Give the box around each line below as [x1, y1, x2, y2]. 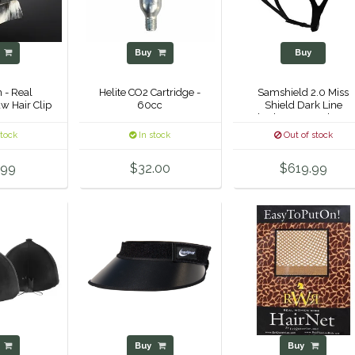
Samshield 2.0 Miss [258, 86, 349, 98]
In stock [136, 129, 171, 140]
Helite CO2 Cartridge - [99, 86, 201, 98]
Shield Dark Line [264, 98, 342, 111]
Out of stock [281, 129, 333, 140]
